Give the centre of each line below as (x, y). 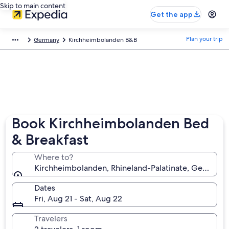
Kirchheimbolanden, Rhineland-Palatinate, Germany (130, 168)
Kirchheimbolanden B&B (103, 40)
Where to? (54, 157)
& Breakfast (50, 140)
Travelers (51, 219)
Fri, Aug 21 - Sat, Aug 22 (78, 199)
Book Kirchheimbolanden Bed (111, 123)
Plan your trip (204, 39)
